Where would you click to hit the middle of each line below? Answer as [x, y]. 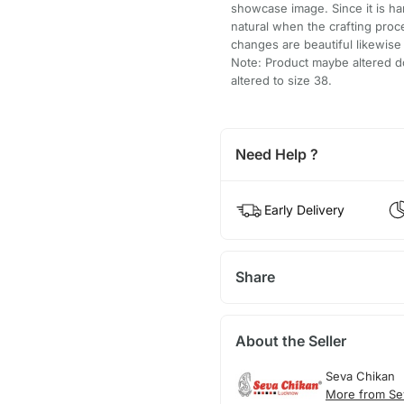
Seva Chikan [360, 376]
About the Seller [290, 341]
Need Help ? [276, 155]
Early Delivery [304, 210]
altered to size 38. [281, 81]
